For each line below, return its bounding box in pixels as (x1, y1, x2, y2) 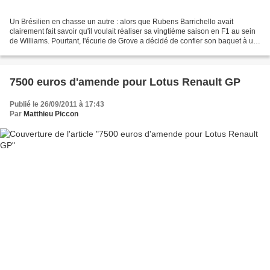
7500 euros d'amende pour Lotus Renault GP (10, 76, 240, 89)
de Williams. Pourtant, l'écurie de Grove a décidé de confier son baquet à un (10, 37, 257, 46)
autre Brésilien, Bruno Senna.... (10, 46, 111, 55)
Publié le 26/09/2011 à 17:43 (10, 100, 104, 109)
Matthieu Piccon (24, 110, 78, 119)
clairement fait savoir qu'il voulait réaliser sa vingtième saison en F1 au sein (10, 27, 256, 36)
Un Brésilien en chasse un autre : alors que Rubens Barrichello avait (10, 17, 233, 27)
